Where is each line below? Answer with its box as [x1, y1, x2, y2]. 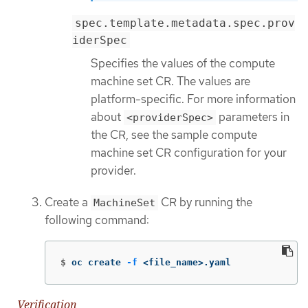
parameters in [216, 109, 289, 125]
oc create [71, 256, 126, 267]
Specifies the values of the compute [91, 56, 275, 71]
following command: [45, 212, 149, 228]
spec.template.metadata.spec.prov [75, 16, 295, 30]
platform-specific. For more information [91, 91, 296, 107]
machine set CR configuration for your [91, 145, 287, 161]
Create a [45, 195, 91, 210]
